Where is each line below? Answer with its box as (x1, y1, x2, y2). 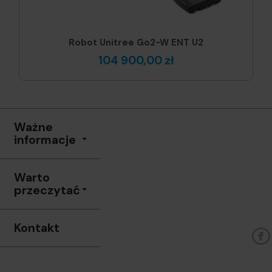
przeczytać (14, 183, 80, 199)
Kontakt (14, 220, 59, 236)
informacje (14, 132, 76, 148)
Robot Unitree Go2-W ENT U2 (69, 36, 203, 49)
